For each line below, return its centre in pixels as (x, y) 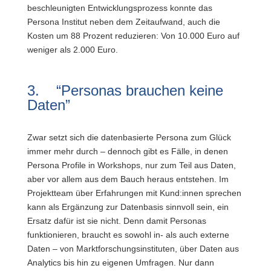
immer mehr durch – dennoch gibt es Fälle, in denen (127, 151)
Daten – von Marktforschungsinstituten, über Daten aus (133, 249)
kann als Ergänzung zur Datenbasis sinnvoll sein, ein (128, 207)
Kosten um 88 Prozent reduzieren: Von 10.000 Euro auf (133, 36)
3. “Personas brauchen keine (125, 90)
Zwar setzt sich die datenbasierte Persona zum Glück (129, 137)
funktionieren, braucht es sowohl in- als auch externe (128, 235)
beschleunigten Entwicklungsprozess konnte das (119, 8)
